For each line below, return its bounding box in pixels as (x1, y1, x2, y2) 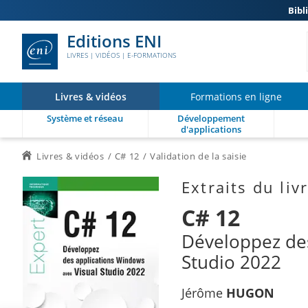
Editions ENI (67, 30, 162, 52)
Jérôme (181, 285, 226, 301)
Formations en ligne (190, 89, 282, 103)
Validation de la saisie (150, 150, 247, 162)
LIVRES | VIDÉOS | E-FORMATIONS (67, 50, 176, 60)
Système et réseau (47, 112, 124, 124)
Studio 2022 (181, 250, 281, 274)
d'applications (180, 123, 241, 135)
